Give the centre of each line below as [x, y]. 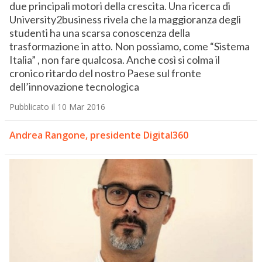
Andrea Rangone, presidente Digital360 [99, 135]
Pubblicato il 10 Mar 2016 [57, 107]
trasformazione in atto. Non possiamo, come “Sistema [129, 46]
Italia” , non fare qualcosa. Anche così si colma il [114, 60]
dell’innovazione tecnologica [74, 87]
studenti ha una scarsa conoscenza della [99, 33]
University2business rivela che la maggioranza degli [125, 20]
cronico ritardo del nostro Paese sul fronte [105, 73]
